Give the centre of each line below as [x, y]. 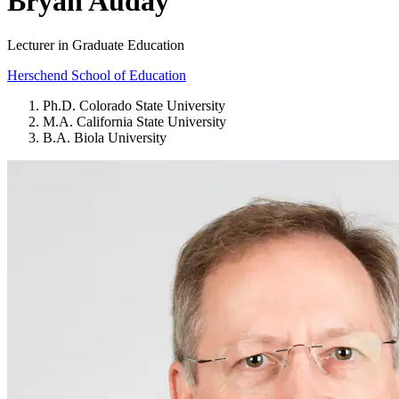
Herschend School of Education [97, 75]
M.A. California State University [134, 121]
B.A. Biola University [105, 137]
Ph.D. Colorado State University [134, 105]
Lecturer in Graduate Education [96, 45]
